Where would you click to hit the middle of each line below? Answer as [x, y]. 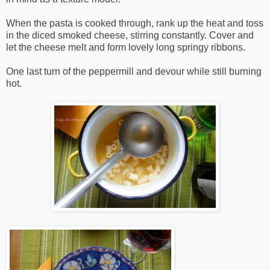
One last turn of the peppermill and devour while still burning [134, 71]
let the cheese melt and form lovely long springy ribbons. [126, 47]
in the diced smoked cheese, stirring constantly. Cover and [130, 35]
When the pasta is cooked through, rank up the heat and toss [135, 23]
